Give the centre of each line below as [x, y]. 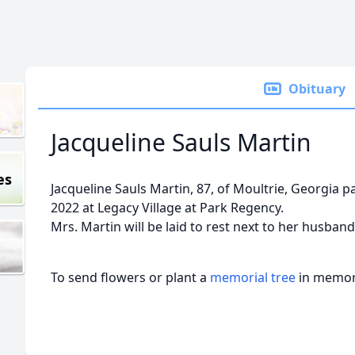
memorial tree [253, 277]
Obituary [317, 89]
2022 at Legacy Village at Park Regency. [167, 208]
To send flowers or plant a [130, 277]
